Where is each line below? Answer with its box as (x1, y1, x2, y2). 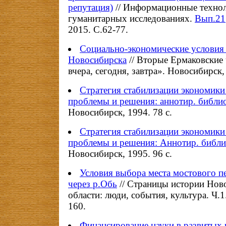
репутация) (68, 2, 113, 13)
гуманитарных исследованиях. (68, 13, 195, 24)
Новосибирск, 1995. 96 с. (68, 148, 172, 159)
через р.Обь (68, 179, 117, 189)
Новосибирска (68, 54, 127, 65)
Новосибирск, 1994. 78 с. (68, 107, 172, 118)
